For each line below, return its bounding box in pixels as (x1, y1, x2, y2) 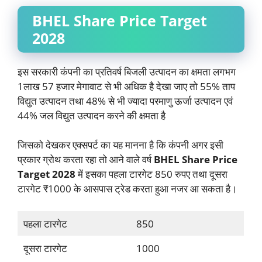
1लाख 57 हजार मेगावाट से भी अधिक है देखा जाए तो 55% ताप (18, 79, 235, 93)
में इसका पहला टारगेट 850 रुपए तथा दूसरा (75, 167, 227, 181)
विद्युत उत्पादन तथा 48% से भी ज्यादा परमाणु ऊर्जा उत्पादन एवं (18, 94, 233, 108)
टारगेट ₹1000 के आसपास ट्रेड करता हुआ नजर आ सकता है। (18, 182, 237, 195)
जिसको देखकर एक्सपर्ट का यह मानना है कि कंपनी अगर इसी (18, 138, 223, 151)
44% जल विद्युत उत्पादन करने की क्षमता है (18, 108, 166, 122)
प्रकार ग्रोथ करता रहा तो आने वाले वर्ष (18, 153, 154, 166)
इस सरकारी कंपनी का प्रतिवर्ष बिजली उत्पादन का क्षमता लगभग (18, 64, 236, 78)
